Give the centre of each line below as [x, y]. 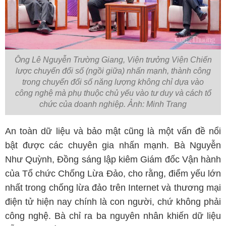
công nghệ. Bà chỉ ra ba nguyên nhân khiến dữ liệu [113, 216]
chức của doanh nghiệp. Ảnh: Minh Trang [113, 104]
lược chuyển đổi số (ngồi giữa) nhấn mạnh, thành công [113, 71]
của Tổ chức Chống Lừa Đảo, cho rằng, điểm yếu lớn [113, 173]
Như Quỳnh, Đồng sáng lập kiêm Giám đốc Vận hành [113, 159]
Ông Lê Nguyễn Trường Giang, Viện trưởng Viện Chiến [113, 60]
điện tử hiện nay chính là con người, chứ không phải [113, 202]
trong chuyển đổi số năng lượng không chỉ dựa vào [113, 82]
